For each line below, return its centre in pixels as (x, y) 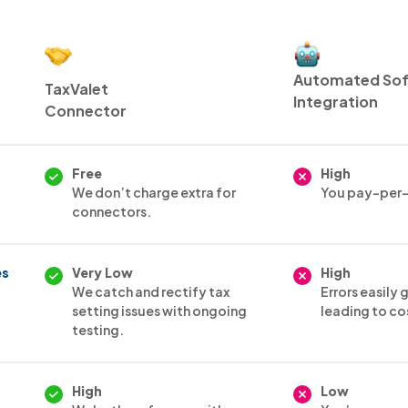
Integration (336, 101)
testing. (98, 329)
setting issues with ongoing (160, 310)
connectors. (112, 211)
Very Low (103, 272)
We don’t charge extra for (154, 192)
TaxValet (77, 88)
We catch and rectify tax (151, 291)
